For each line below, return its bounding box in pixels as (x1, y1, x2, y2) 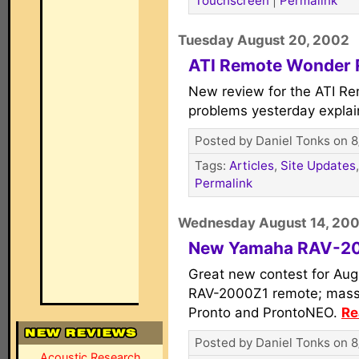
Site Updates (280, 158, 356, 173)
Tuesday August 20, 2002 (178, 32, 349, 48)
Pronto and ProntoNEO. (188, 305, 341, 321)
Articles (229, 158, 274, 173)
